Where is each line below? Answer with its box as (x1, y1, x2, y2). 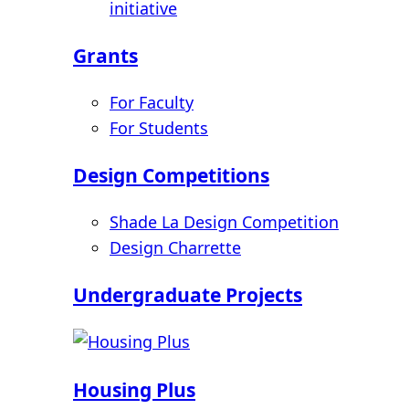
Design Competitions (73, 162, 269, 189)
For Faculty (110, 91, 194, 114)
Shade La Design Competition (110, 211, 339, 234)
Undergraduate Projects (73, 281, 302, 309)
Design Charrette (110, 236, 241, 259)
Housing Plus (73, 375, 195, 403)
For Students (110, 117, 208, 140)
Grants (73, 42, 138, 69)
